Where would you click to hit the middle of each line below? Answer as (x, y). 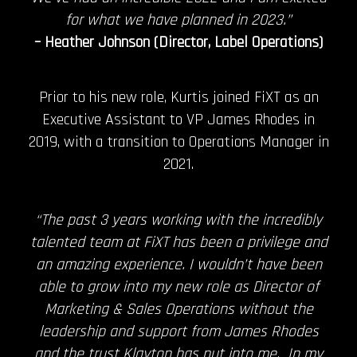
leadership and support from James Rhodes (178, 331)
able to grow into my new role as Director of (178, 286)
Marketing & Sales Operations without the (178, 309)
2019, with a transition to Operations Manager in (178, 142)
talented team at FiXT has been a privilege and (178, 242)
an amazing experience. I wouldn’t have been (178, 264)
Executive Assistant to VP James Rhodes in (178, 120)
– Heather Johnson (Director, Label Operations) (178, 42)
